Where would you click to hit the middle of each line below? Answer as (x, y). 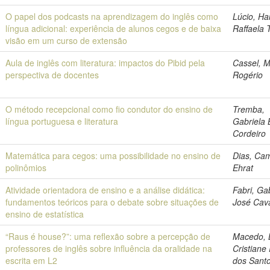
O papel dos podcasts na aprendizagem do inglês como (112, 16)
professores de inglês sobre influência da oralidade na (109, 248)
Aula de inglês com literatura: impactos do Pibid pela (105, 63)
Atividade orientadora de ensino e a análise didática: (105, 190)
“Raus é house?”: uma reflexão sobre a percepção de (108, 236)
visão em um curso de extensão (67, 40)
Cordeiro (250, 133)
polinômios (26, 168)
